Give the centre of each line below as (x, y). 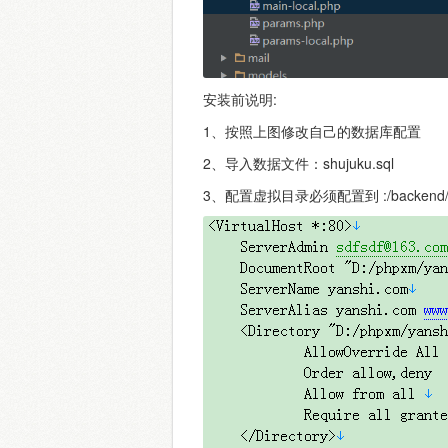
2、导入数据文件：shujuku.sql (298, 162)
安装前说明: (240, 98)
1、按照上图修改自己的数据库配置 (312, 130)
